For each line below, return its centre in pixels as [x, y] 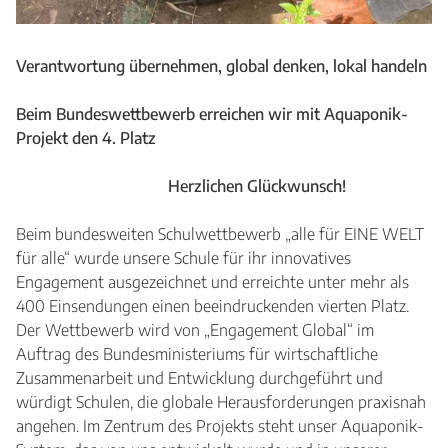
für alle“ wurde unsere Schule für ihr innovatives [183, 258]
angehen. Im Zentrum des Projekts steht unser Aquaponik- [220, 426]
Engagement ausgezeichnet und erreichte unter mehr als [212, 282]
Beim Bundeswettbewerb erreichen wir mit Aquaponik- [212, 114]
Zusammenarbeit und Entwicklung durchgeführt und [199, 378]
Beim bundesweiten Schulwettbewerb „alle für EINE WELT [220, 234]
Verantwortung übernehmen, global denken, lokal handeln [221, 66]
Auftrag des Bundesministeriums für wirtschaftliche [197, 354]
